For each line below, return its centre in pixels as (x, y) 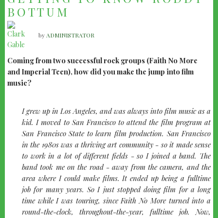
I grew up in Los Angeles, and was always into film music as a (116, 111)
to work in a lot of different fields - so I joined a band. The (116, 156)
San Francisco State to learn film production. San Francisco (116, 134)
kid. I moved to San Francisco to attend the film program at (116, 122)
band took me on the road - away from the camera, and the (116, 167)
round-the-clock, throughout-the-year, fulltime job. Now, (116, 212)
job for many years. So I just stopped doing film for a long (116, 190)
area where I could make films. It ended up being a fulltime (116, 178)
